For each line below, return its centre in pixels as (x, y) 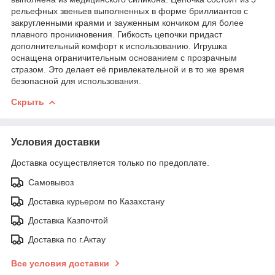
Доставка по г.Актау (67, 239)
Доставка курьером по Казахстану (96, 201)
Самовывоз (51, 182)
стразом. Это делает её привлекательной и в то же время (128, 69)
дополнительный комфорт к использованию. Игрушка (119, 46)
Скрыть (28, 102)
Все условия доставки (60, 263)
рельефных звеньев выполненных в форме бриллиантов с (130, 11)
